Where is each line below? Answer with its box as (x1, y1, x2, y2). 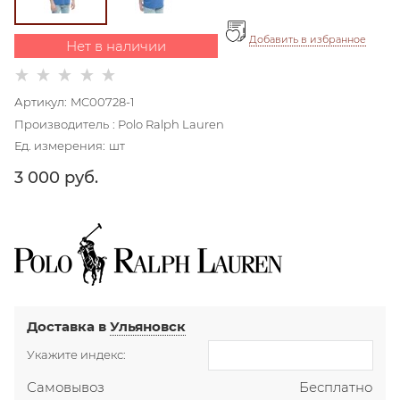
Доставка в (27, 317, 111, 335)
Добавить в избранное (249, 32, 367, 46)
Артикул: (14, 95, 67, 110)
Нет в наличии (66, 37, 166, 54)
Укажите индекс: (27, 347, 127, 362)
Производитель (14, 116, 109, 131)
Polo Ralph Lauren (118, 116, 224, 131)
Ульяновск (110, 317, 187, 335)
